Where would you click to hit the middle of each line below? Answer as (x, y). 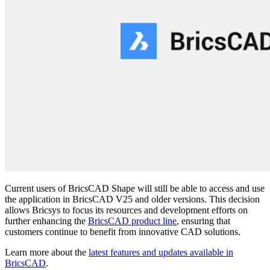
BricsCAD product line (132, 221)
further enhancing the (46, 221)
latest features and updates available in (161, 252)
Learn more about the (47, 252)
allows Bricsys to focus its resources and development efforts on (126, 210)
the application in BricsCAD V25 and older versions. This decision (132, 199)
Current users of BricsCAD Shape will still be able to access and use (135, 188)
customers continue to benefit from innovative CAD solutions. (123, 231)
